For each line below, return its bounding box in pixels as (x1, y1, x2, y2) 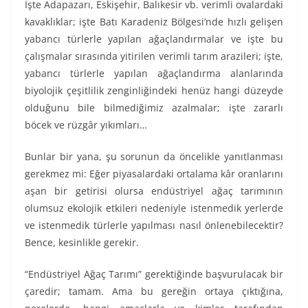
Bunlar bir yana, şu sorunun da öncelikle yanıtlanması (25, 150, 283, 164)
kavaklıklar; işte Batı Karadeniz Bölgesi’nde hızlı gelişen (25, 15, 283, 29)
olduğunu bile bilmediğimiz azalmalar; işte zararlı (25, 101, 283, 115)
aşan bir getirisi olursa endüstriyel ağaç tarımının (25, 184, 283, 198)
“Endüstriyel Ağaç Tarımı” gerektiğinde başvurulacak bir (25, 267, 283, 281)
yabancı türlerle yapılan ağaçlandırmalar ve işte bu (25, 32, 283, 46)
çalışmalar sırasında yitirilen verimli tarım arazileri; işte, (25, 49, 283, 63)
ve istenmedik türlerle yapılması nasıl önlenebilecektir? (25, 219, 283, 232)
